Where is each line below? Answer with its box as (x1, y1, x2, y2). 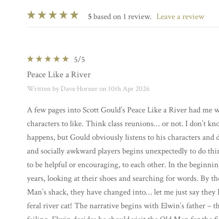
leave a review (161, 11, 204, 22)
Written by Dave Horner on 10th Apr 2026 (27, 84, 150, 93)
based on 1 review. (91, 11, 152, 22)
